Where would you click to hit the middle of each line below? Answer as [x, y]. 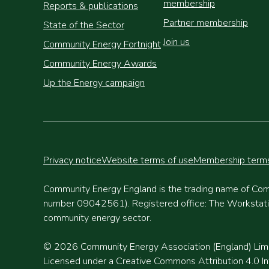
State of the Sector [84, 25]
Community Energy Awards [100, 64]
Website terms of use [147, 160]
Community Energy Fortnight [102, 44]
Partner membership [206, 23]
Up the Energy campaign [94, 83]
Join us [177, 42]
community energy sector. [97, 218]
